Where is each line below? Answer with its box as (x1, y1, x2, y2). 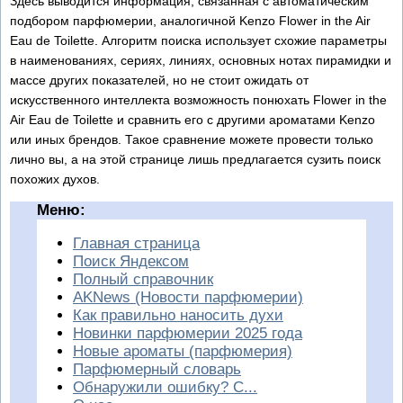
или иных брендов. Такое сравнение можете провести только (10, 131, 373, 147)
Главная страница (73, 234, 200, 252)
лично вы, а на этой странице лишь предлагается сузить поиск (10, 151, 381, 166)
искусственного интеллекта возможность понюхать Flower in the (10, 92, 387, 107)
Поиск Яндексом (73, 252, 189, 270)
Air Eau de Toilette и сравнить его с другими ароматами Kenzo (10, 112, 375, 127)
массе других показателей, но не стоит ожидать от (10, 72, 309, 87)
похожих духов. (10, 171, 100, 186)
